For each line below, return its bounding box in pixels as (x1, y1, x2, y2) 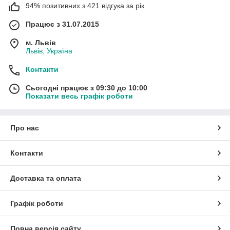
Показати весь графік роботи (26, 91, 133, 100)
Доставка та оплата (10, 174, 81, 182)
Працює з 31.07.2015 (26, 20, 99, 28)
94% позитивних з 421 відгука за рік (26, 1, 144, 10)
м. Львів (26, 38, 56, 47)
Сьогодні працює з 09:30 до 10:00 (26, 83, 147, 92)
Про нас (10, 123, 39, 132)
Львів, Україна (26, 46, 72, 55)
